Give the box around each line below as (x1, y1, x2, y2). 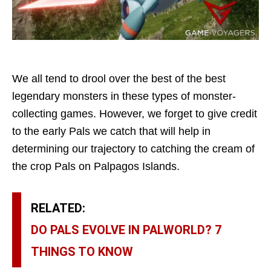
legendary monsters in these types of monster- (12, 90, 236, 103)
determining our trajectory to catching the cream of (12, 143, 255, 155)
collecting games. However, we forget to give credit (12, 108, 257, 120)
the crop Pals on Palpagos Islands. (12, 160, 180, 173)
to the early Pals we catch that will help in (12, 125, 211, 138)
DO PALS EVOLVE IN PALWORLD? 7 (31, 223, 221, 238)
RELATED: (31, 201, 85, 216)
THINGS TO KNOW (31, 244, 133, 260)
